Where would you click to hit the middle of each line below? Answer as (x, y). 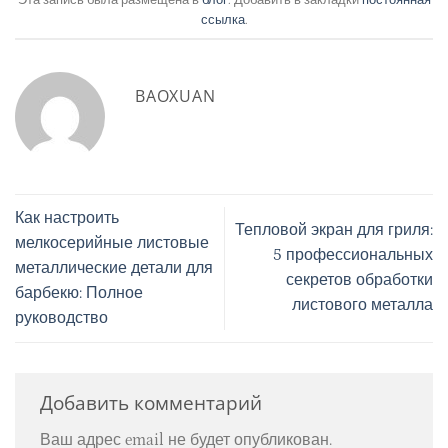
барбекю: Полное (79, 292)
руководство (61, 317)
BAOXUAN (175, 95)
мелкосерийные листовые (112, 242)
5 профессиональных (353, 255)
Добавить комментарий (153, 403)
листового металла (362, 305)
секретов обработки (359, 280)
